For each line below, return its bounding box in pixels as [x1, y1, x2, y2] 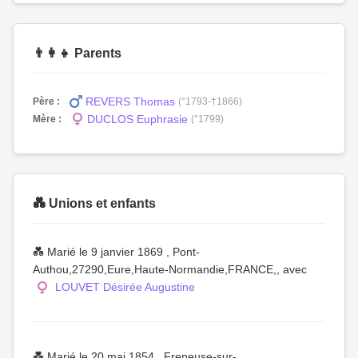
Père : [33, 95, 60, 107]
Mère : [33, 113, 62, 125]
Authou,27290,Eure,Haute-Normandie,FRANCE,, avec [33, 263, 307, 276]
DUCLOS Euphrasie [87, 113, 188, 125]
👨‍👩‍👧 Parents [33, 46, 121, 60]
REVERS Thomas [86, 95, 175, 108]
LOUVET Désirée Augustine [55, 280, 195, 293]
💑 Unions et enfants [33, 197, 156, 210]
